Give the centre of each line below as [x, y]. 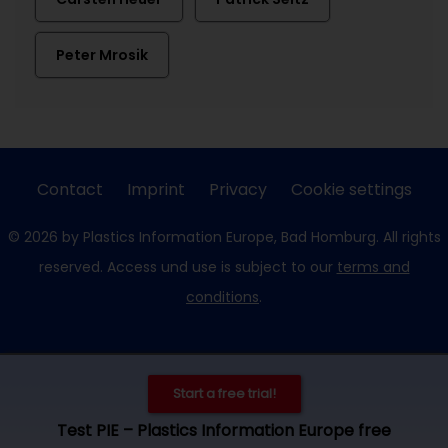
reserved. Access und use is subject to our [187, 267]
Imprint [155, 189]
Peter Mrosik [102, 55]
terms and [373, 267]
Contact [69, 189]
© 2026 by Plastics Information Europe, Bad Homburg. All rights [224, 237]
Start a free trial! [224, 393]
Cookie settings [351, 189]
